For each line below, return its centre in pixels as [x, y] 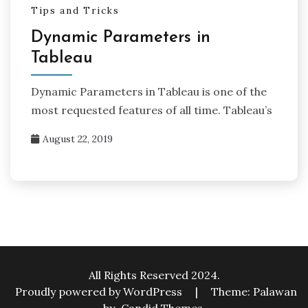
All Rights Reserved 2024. [154, 275]
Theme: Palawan [254, 291]
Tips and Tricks [75, 10]
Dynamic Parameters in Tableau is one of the [149, 91]
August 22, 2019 [78, 139]
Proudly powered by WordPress [100, 291]
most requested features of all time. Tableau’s [152, 110]
